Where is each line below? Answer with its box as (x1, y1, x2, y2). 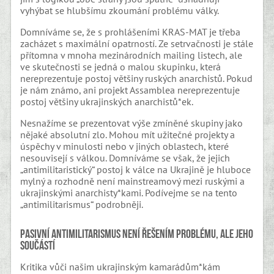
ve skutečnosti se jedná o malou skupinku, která (20, 60, 221, 73)
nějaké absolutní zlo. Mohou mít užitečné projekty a (20, 128, 235, 141)
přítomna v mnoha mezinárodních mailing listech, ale (20, 48, 243, 61)
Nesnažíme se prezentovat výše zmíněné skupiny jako (20, 116, 243, 129)
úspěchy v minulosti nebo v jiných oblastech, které (20, 139, 229, 152)
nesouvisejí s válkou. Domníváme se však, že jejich (20, 151, 231, 164)
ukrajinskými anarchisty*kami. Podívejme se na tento (20, 186, 238, 199)
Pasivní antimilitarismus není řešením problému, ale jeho (20, 227, 254, 241)
